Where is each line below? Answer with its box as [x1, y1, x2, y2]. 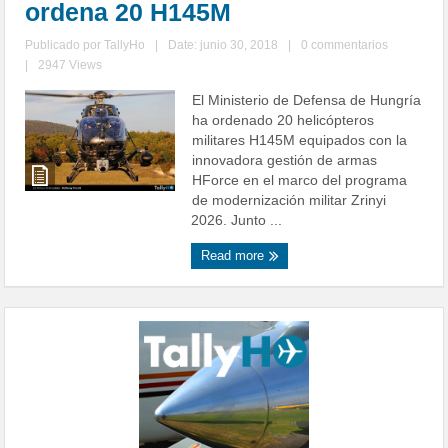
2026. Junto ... [191, 212, 283, 229]
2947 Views [38, 58, 103, 73]
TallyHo [104, 38, 146, 53]
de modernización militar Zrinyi [192, 192, 387, 209]
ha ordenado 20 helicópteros [192, 112, 375, 129]
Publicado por [25, 38, 105, 53]
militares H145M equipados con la [192, 132, 408, 149]
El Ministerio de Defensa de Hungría [192, 92, 422, 109]
